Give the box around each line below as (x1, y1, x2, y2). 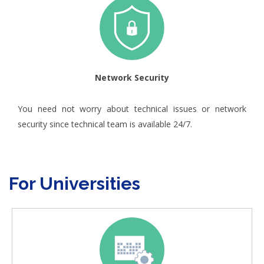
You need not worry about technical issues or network (18, 103, 246, 114)
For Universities (9, 173, 140, 194)
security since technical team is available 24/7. (18, 118, 192, 130)
